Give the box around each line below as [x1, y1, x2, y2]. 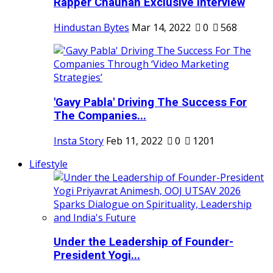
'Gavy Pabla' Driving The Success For [54, 95, 247, 109]
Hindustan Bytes [54, 21, 129, 35]
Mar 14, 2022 [132, 21, 191, 35]
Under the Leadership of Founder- [54, 235, 233, 249]
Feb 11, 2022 [106, 133, 163, 147]
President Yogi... [54, 249, 140, 263]
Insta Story [54, 133, 104, 147]
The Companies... [54, 108, 146, 122]
